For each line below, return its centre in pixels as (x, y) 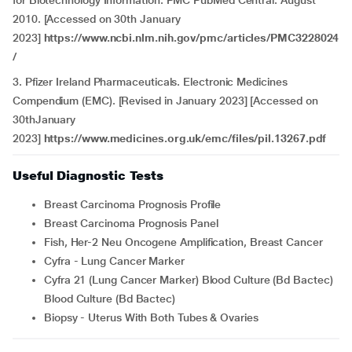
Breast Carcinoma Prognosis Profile (136, 204)
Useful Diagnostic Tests (88, 176)
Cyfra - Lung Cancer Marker (118, 261)
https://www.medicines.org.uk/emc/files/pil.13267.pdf (185, 138)
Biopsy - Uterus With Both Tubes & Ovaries (155, 317)
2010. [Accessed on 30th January (97, 19)
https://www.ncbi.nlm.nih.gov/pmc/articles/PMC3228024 (191, 38)
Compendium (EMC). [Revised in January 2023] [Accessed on (165, 101)
